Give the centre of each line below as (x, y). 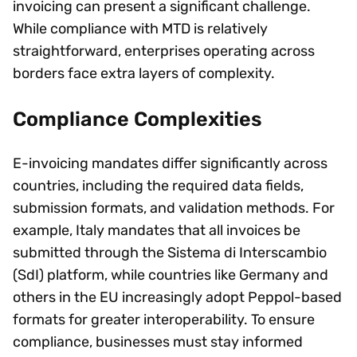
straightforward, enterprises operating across (164, 51)
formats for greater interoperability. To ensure (164, 319)
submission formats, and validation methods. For (174, 208)
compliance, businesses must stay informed (158, 341)
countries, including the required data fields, (158, 185)
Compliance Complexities (139, 118)
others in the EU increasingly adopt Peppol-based (177, 297)
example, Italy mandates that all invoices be (157, 230)
